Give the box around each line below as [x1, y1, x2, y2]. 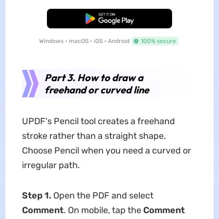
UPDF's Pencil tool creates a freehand [22, 116, 175, 127]
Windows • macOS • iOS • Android [39, 38, 130, 45]
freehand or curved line [44, 84, 149, 96]
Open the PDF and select [51, 190, 153, 201]
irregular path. [22, 160, 80, 171]
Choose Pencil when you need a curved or [22, 145, 191, 156]
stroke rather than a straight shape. [22, 131, 166, 142]
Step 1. [22, 190, 51, 201]
